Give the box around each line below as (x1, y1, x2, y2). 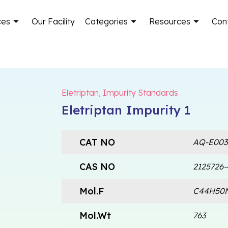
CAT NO (79, 136, 115, 148)
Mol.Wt (79, 209, 111, 221)
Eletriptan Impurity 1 (61, 102, 190, 118)
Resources (149, 16, 191, 26)
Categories (85, 16, 128, 26)
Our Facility (32, 16, 75, 26)
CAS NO (79, 160, 115, 173)
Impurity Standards (102, 87, 178, 98)
